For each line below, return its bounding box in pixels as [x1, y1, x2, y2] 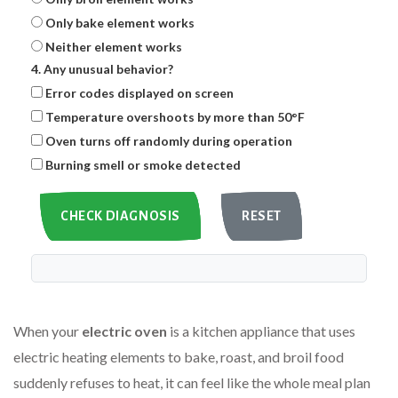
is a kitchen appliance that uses [170, 322, 355, 340]
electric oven [82, 322, 167, 340]
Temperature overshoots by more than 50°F [45, 109, 305, 125]
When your [13, 322, 82, 340]
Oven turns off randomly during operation [45, 133, 292, 149]
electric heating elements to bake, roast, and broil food [13, 348, 344, 366]
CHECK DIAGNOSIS [60, 209, 180, 224]
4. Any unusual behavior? [31, 61, 173, 77]
